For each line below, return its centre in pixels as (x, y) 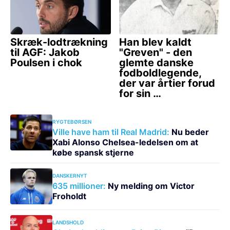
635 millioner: (79, 186)
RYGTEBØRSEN (72, 121)
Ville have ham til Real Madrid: (111, 132)
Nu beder (189, 132)
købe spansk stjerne (93, 152)
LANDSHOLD (68, 222)
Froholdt (69, 196)
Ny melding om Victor (150, 186)
